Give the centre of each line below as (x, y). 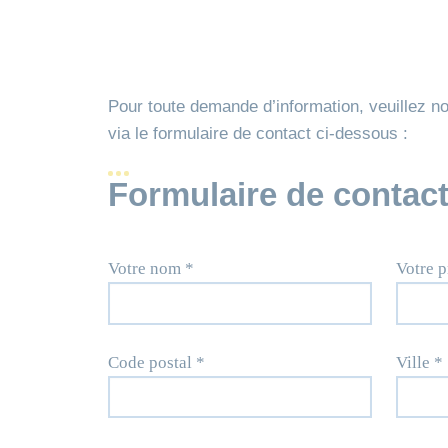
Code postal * (156, 362)
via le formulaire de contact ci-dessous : (258, 133)
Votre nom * (151, 268)
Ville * (419, 362)
